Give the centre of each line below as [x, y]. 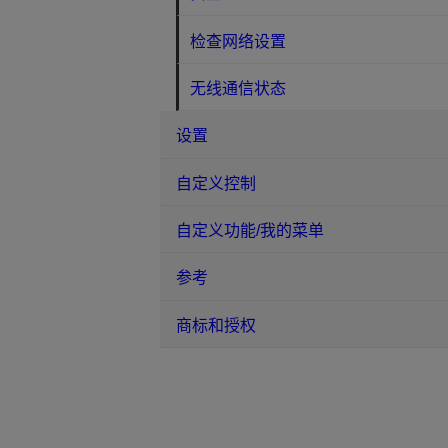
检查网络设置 [238, 41]
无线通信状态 [238, 88]
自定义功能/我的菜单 [250, 231]
